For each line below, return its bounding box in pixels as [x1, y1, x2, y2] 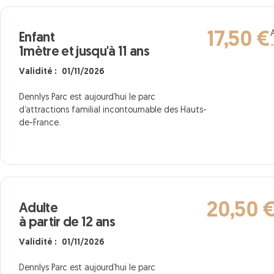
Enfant [19, 31, 55, 45]
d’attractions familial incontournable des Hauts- [19, 106, 207, 115]
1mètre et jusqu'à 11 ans [19, 45, 150, 59]
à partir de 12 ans [19, 216, 116, 230]
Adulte [19, 202, 58, 216]
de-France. [19, 119, 61, 128]
